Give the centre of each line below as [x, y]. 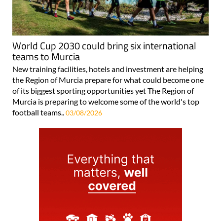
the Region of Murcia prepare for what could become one [108, 79]
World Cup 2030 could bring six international [104, 45]
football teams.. [39, 112]
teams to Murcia [46, 56]
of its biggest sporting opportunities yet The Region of [103, 90]
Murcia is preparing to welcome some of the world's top [106, 101]
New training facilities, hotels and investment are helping [108, 69]
